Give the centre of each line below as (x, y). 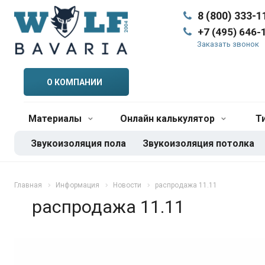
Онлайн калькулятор (169, 119)
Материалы (56, 119)
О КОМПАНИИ (75, 82)
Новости (127, 185)
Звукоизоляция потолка (198, 143)
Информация (77, 185)
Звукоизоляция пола (78, 143)
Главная (28, 185)
